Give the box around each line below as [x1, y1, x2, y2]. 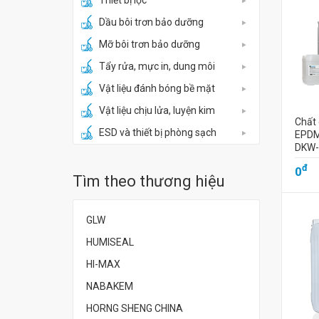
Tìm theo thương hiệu [73, 172, 225, 190]
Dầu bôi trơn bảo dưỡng [99, 16, 204, 28]
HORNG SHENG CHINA [86, 303, 183, 314]
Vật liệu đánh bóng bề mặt [99, 83, 215, 94]
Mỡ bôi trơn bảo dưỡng [99, 38, 200, 50]
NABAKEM [86, 281, 133, 292]
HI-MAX [86, 258, 120, 270]
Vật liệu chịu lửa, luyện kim [99, 105, 215, 116]
